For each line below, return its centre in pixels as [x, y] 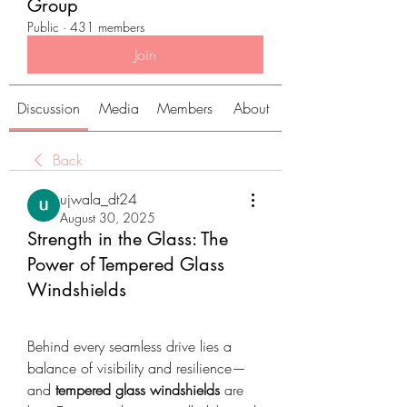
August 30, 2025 [108, 218]
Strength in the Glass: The [128, 239]
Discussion [49, 108]
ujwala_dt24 [99, 199]
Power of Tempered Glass [126, 264]
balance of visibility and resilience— [137, 368]
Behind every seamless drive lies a [129, 346]
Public [43, 27]
